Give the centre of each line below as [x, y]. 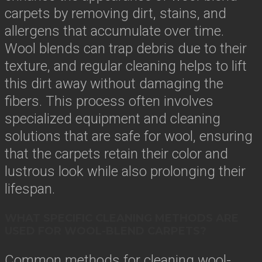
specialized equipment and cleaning [113, 118]
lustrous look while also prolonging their [125, 171]
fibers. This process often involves [109, 101]
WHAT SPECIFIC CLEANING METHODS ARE [122, 218]
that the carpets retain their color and [116, 154]
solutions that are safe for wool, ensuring [129, 136]
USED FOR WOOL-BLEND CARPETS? [106, 231]
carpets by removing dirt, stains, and [116, 13]
